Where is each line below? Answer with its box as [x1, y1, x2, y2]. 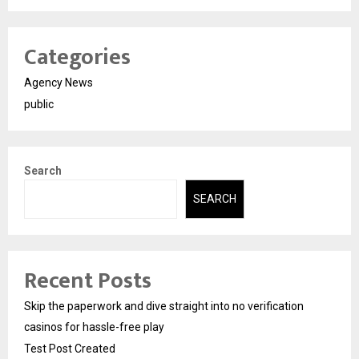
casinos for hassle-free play [24, 320, 164, 333]
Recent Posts [24, 261, 151, 300]
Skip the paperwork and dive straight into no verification [24, 299, 304, 313]
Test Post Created [24, 341, 115, 355]
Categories [24, 38, 131, 77]
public [24, 98, 54, 111]
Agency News [24, 76, 93, 90]
